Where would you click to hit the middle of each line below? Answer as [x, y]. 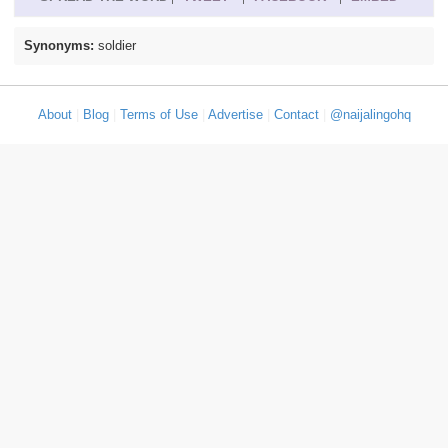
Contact [296, 114]
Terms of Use [158, 114]
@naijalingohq [370, 114]
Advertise [235, 114]
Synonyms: [61, 45]
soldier [117, 45]
